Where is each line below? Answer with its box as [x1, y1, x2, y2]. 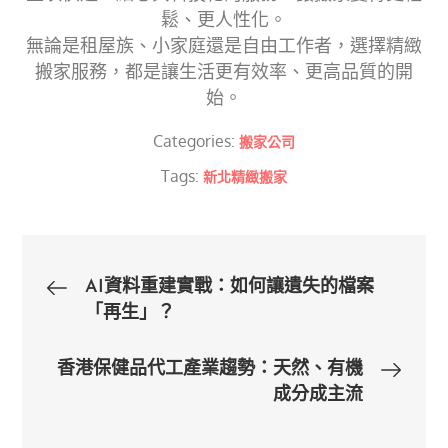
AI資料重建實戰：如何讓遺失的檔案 [85, 278, 375, 298]
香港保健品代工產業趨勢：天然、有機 [56, 360, 363, 380]
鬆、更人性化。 [161, 8, 287, 31]
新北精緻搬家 [203, 168, 287, 186]
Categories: [153, 131, 239, 152]
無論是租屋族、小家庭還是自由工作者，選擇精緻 [26, 34, 422, 57]
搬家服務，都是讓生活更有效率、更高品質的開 [35, 60, 413, 83]
